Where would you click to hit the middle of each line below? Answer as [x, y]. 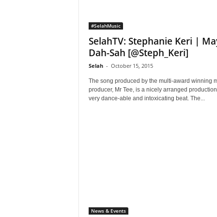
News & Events [108, 211]
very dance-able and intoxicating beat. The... [147, 98]
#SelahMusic [106, 26]
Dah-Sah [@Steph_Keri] [138, 53]
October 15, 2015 [132, 66]
